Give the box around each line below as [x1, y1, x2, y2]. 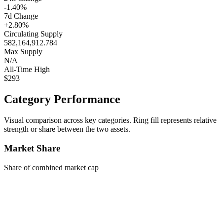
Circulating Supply [4, 30, 63, 38]
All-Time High [4, 65, 50, 74]
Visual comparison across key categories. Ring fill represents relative [4, 116, 217, 125]
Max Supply [4, 47, 42, 56]
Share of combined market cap [4, 163, 99, 172]
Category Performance [4, 93, 120, 106]
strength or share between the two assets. [4, 125, 130, 134]
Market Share [4, 143, 60, 153]
